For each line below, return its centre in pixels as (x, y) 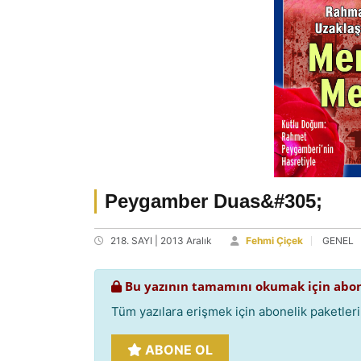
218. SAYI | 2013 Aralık (161, 241)
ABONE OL (177, 350)
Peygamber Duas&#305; (214, 201)
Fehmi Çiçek (274, 241)
